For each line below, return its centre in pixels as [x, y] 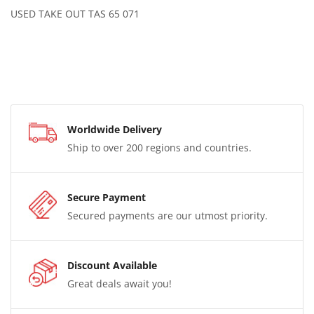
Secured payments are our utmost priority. [168, 216]
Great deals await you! [120, 284]
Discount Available [112, 266]
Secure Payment [107, 198]
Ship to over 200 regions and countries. [159, 148]
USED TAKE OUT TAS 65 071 [75, 13]
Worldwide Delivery [115, 130]
